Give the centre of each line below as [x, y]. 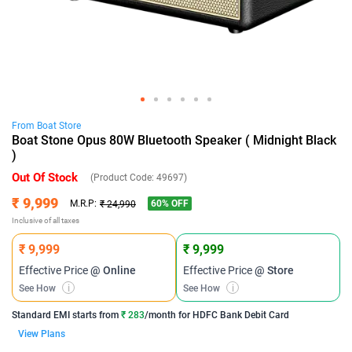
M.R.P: [83, 203]
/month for [169, 315]
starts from [94, 315]
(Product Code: [123, 178]
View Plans [42, 334]
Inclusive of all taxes [46, 220]
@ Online [113, 270]
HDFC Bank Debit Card [241, 315]
